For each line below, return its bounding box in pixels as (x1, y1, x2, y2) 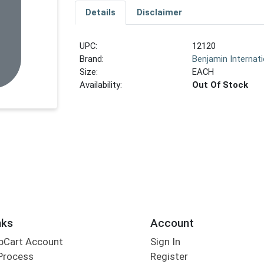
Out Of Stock (192, 80, 249, 91)
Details (85, 7, 115, 18)
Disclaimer (136, 7, 182, 18)
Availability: (80, 80, 123, 91)
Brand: (80, 54, 104, 65)
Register (150, 250, 188, 263)
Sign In (150, 236, 180, 248)
